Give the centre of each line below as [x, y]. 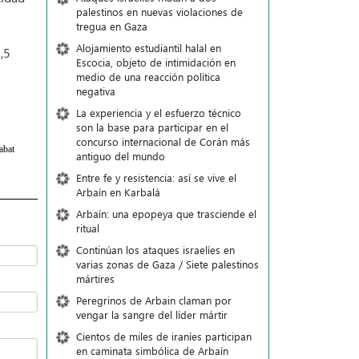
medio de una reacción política [148, 77]
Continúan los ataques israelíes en [155, 250]
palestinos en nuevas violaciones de [159, 12]
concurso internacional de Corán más [163, 141]
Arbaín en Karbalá [118, 192]
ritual [87, 228]
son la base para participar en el [152, 127]
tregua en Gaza [111, 26]
